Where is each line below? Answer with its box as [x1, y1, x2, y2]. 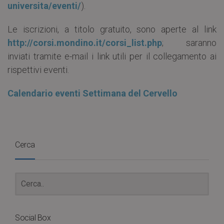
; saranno [162, 37, 216, 48]
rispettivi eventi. [7, 64, 69, 75]
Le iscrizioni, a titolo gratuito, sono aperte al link [7, 24, 216, 35]
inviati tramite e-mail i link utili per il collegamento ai [7, 51, 216, 62]
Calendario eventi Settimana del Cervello [7, 88, 177, 99]
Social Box [15, 213, 50, 223]
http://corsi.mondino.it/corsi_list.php [7, 37, 162, 48]
